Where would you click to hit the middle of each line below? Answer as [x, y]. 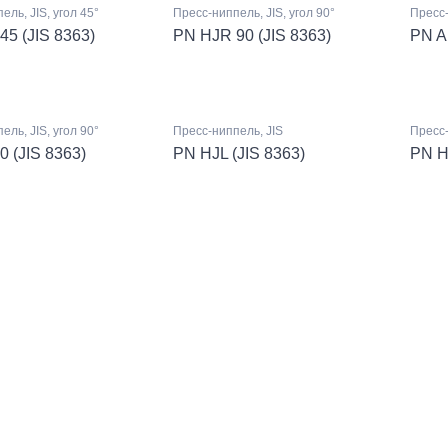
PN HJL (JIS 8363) [239, 153]
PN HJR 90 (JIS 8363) [252, 36]
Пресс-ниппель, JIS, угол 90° [254, 13]
